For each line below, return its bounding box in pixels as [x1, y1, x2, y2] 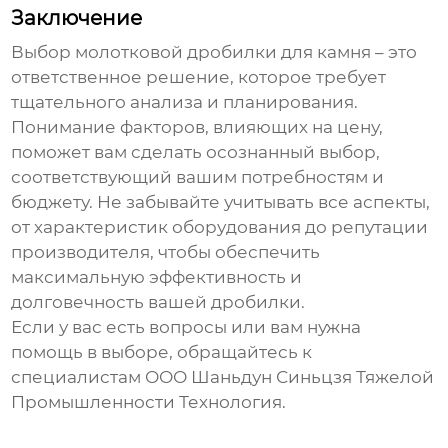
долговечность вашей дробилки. [11, 292, 306, 313]
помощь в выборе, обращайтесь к [11, 342, 313, 363]
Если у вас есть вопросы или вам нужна [11, 317, 362, 338]
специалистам [11, 367, 146, 388]
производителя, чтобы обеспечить [11, 242, 321, 263]
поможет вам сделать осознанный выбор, [11, 142, 381, 163]
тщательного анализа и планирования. [11, 92, 359, 113]
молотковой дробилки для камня [75, 42, 372, 63]
